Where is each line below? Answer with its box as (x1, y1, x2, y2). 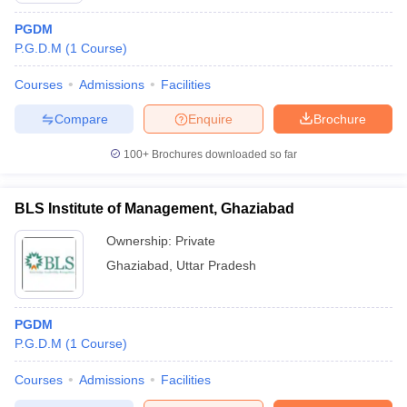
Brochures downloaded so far (149, 148, 297, 161)
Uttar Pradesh (176, 258, 256, 273)
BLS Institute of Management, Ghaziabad (15, 201, 294, 216)
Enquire (188, 111, 233, 126)
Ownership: (106, 233, 175, 248)
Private (175, 233, 215, 248)
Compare (54, 111, 108, 126)
